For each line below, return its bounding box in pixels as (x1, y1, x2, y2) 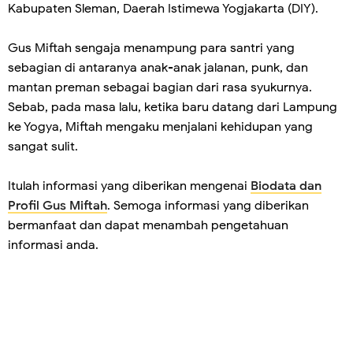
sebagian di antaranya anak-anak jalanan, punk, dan (8, 60, 308, 76)
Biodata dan (251, 178, 321, 194)
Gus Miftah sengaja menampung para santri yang (8, 40, 295, 56)
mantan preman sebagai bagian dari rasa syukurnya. (8, 80, 312, 95)
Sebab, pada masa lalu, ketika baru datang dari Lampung (8, 99, 337, 115)
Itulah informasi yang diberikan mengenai (8, 178, 251, 194)
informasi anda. (8, 237, 98, 253)
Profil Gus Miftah (8, 198, 107, 214)
